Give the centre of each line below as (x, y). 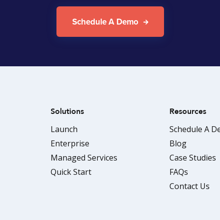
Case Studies (192, 157)
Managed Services (84, 157)
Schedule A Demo (105, 22)
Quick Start (71, 172)
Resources (188, 111)
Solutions (68, 111)
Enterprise (70, 143)
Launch (64, 129)
